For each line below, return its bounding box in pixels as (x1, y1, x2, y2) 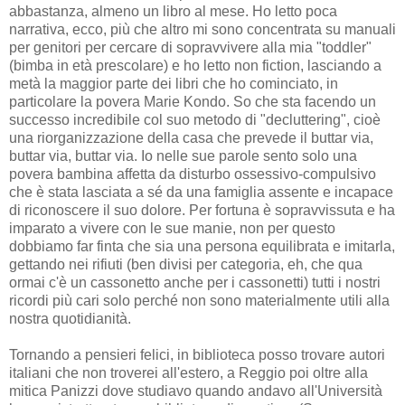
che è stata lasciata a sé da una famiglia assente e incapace (9, 184, 393, 200)
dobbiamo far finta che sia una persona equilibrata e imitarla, (9, 238, 395, 254)
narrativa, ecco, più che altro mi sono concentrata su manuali (9, 21, 396, 37)
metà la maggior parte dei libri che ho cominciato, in (9, 75, 338, 91)
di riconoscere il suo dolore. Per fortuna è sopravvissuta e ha (9, 202, 395, 218)
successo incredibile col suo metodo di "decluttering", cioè (9, 111, 381, 127)
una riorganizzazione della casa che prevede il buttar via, (9, 129, 373, 146)
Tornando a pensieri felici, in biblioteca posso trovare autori (9, 346, 385, 363)
